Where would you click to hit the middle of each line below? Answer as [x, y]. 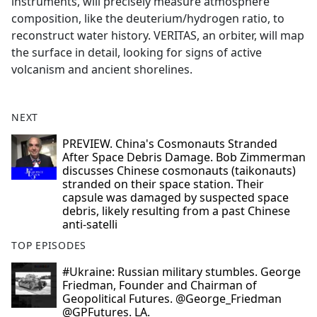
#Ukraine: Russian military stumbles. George [181, 272]
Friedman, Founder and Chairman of [160, 286]
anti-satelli [90, 225]
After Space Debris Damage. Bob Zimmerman [184, 157]
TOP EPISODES [49, 246]
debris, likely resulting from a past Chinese [176, 211]
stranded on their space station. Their [163, 184]
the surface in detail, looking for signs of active [137, 53]
